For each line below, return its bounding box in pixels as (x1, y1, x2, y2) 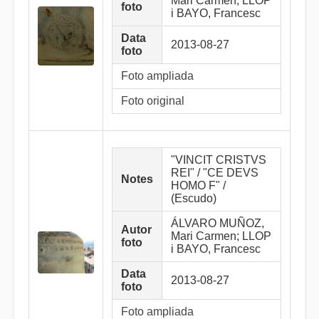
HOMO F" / (171, 179, 226, 192)
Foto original (121, 95, 184, 107)
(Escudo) (171, 192, 216, 204)
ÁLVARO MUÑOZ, (171, 217, 264, 229)
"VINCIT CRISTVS (171, 154, 266, 166)
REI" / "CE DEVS (171, 167, 258, 179)
